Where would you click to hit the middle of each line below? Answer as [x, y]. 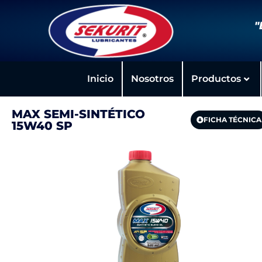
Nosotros [152, 79]
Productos [216, 79]
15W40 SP [42, 126]
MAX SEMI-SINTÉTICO [78, 114]
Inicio [100, 79]
